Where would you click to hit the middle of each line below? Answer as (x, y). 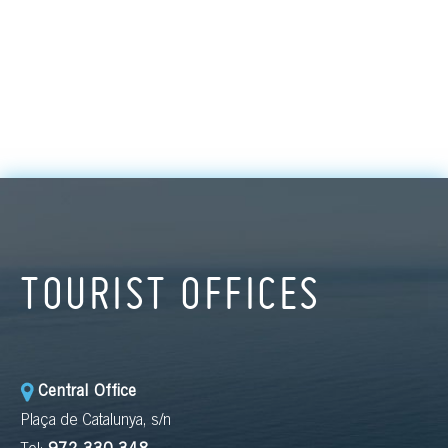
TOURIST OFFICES (170, 292)
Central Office (87, 391)
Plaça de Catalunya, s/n (95, 420)
